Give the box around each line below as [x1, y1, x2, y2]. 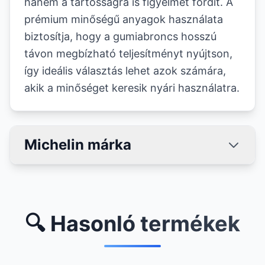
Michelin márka [24, 136, 131, 153]
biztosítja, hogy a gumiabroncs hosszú [24, 30, 216, 43]
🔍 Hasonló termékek [25, 211, 240, 237]
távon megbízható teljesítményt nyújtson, [24, 47, 232, 60]
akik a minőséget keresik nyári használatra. [24, 82, 240, 94]
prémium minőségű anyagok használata [24, 13, 223, 25]
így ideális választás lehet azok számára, [24, 64, 226, 77]
